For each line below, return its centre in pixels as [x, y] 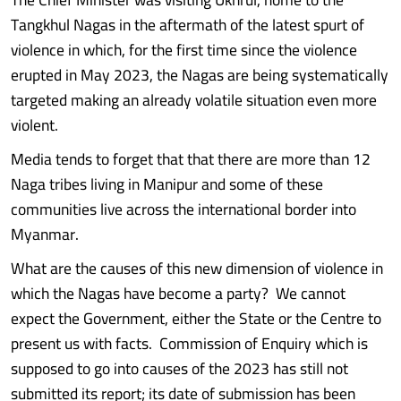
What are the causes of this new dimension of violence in [197, 268]
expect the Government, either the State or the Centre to [196, 318]
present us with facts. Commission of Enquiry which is [189, 343]
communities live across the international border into [183, 209]
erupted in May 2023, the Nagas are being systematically [200, 75]
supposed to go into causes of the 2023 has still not [179, 368]
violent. [34, 125]
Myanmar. [45, 234]
